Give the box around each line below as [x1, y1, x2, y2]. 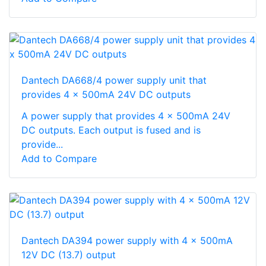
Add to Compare [21, 152, 97, 164]
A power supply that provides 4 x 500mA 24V [21, 109, 230, 122]
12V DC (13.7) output [21, 248, 116, 261]
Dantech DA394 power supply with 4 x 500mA [21, 234, 233, 246]
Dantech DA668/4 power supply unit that [21, 74, 207, 86]
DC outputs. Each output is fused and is [21, 123, 201, 136]
